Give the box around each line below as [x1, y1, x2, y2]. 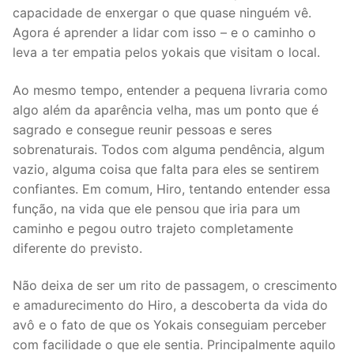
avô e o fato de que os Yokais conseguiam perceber [13, 317, 326, 333]
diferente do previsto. [13, 239, 142, 256]
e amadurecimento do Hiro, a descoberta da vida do [13, 297, 328, 314]
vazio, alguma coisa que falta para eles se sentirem [13, 160, 319, 177]
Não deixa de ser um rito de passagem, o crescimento [13, 277, 337, 294]
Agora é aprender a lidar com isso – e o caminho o [13, 24, 316, 40]
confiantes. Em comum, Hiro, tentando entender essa [13, 180, 330, 197]
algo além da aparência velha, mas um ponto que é [13, 101, 318, 118]
